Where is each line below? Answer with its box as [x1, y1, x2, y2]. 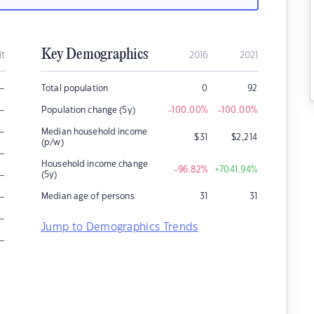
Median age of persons [41, 192, 135, 200]
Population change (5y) [41, 106, 135, 114]
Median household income [41, 128, 147, 136]
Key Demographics [41, 46, 148, 63]
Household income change [41, 160, 148, 168]
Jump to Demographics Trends [41, 222, 198, 233]
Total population [41, 84, 109, 93]
